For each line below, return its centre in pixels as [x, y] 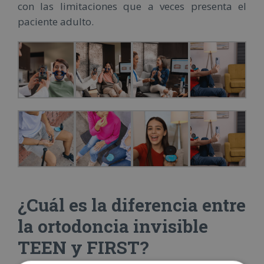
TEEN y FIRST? [83, 247]
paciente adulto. [56, 21]
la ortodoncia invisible [113, 226]
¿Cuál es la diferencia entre [132, 204]
